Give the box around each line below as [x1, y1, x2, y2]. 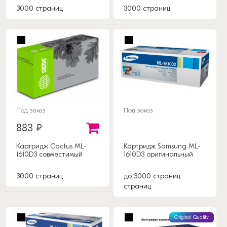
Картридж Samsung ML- [123, 141, 201, 150]
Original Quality [174, 214, 209, 220]
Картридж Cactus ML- [16, 141, 87, 150]
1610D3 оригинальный [123, 149, 193, 159]
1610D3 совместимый [16, 149, 83, 159]
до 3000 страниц [123, 171, 180, 180]
